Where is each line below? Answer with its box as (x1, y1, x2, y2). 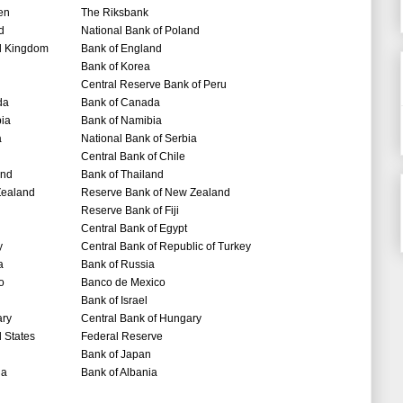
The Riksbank (81, 6, 148, 20)
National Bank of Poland (81, 24, 200, 38)
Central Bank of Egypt (81, 222, 187, 236)
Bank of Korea (81, 60, 150, 74)
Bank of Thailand (81, 168, 164, 182)
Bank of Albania (81, 366, 157, 380)
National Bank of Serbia (81, 132, 197, 146)
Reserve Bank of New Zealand (81, 186, 230, 200)
